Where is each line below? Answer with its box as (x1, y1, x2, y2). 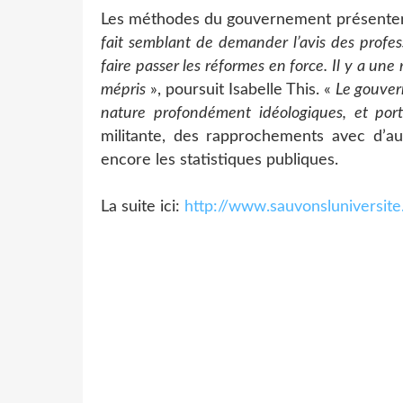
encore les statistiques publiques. (101, 151, 338, 168)
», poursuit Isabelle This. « (146, 81, 336, 98)
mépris (101, 81, 146, 98)
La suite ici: (101, 198, 184, 215)
